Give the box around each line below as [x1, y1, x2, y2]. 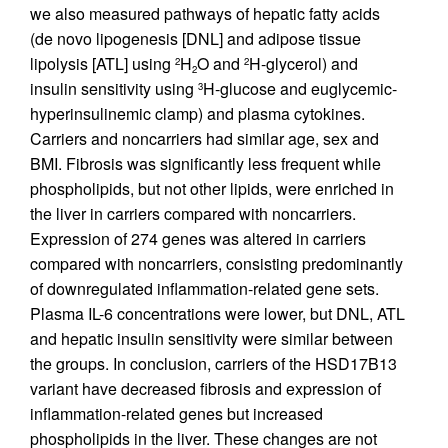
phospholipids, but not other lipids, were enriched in [30, 177, 394, 201]
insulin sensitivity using [30, 77, 198, 101]
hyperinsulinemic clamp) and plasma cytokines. [30, 102, 365, 126]
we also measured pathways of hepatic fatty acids [30, 2, 380, 26]
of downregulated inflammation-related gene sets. [30, 277, 379, 301]
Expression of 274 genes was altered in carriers [30, 227, 366, 251]
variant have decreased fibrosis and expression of [30, 377, 381, 401]
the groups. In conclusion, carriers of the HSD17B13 [30, 352, 397, 376]
